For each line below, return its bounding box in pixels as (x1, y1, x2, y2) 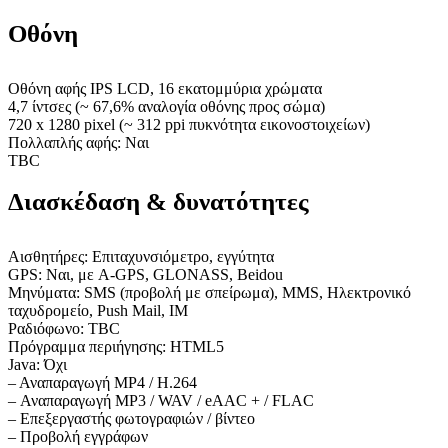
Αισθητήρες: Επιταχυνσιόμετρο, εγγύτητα (8, 248, 274, 265)
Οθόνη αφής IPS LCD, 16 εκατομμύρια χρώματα (8, 80, 322, 97)
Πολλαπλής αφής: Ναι (8, 134, 149, 151)
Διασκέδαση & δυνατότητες (8, 188, 309, 215)
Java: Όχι (8, 356, 67, 373)
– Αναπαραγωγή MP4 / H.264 (8, 374, 197, 391)
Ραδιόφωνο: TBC (8, 320, 120, 337)
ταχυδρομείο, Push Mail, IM (8, 302, 188, 319)
